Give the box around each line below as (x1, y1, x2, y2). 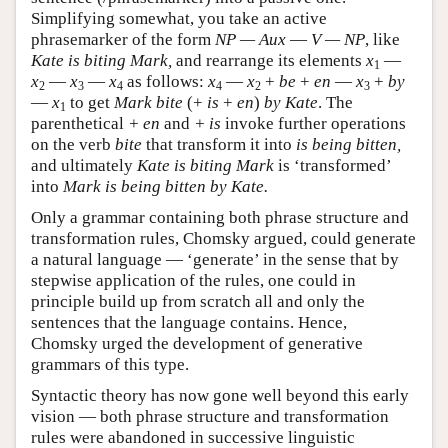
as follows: (123, 71, 208, 91)
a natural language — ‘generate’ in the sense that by (31, 249, 399, 269)
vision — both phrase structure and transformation (31, 406, 389, 426)
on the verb (31, 134, 115, 154)
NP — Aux (215, 29, 286, 49)
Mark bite (114, 92, 183, 112)
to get (66, 92, 114, 112)
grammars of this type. (31, 354, 189, 374)
